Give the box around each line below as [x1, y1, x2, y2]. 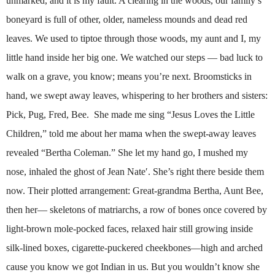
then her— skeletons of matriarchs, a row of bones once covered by [6, 204, 267, 215]
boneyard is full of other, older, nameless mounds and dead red [6, 14, 247, 25]
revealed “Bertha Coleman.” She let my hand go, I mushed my [6, 147, 248, 158]
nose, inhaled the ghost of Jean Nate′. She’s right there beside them [6, 166, 264, 177]
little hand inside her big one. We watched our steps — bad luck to [6, 52, 263, 63]
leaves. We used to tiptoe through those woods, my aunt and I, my [6, 33, 261, 44]
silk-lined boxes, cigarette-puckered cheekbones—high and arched [6, 242, 263, 254]
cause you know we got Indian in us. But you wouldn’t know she [6, 261, 260, 273]
